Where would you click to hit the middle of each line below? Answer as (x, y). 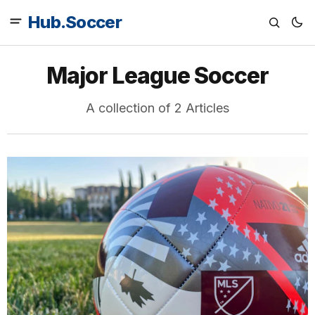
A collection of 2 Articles (157, 108)
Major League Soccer (157, 76)
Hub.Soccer (75, 22)
